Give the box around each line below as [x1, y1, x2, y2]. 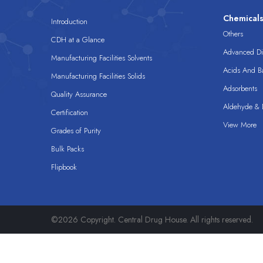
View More [222, 119, 257, 130]
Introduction [51, 16, 87, 27]
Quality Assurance [51, 89, 107, 100]
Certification [51, 107, 88, 118]
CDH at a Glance [51, 34, 104, 45]
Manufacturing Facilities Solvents [51, 52, 152, 63]
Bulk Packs [51, 143, 84, 154]
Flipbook [51, 161, 77, 173]
